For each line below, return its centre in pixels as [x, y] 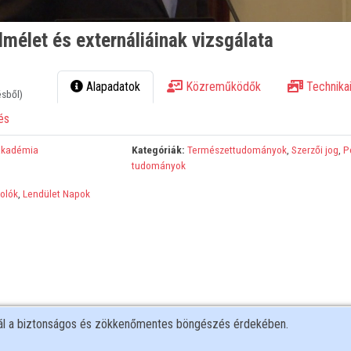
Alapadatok [112, 87]
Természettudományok [237, 150]
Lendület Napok [56, 194]
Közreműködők [222, 87]
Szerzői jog [315, 150]
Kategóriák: [159, 150]
